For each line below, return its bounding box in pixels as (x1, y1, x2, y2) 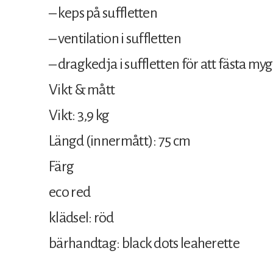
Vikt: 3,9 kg (49, 107, 110, 123)
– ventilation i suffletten (49, 30, 181, 46)
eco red (49, 183, 91, 200)
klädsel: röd (49, 209, 114, 225)
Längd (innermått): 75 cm (49, 132, 191, 149)
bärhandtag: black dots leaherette (49, 235, 239, 251)
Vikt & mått (49, 81, 115, 97)
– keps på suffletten (49, 4, 157, 21)
